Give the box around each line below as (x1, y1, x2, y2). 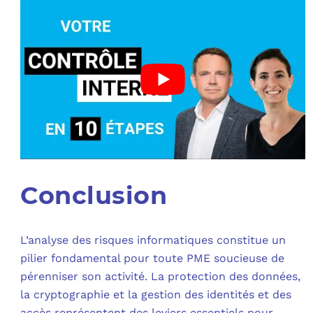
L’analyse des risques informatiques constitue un (20, 233, 286, 247)
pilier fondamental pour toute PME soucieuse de (20, 252, 285, 265)
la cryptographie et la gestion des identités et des (20, 288, 292, 301)
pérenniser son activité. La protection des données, (20, 270, 301, 283)
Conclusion (20, 180, 168, 210)
